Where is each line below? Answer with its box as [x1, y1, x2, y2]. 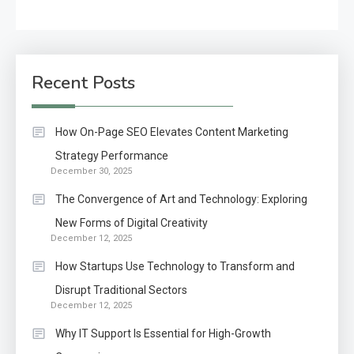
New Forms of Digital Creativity [55, 216, 208, 229]
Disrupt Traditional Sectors [55, 283, 187, 296]
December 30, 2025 [51, 165, 132, 176]
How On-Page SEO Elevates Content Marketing [55, 125, 288, 138]
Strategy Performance [55, 149, 168, 162]
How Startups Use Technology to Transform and [55, 259, 295, 273]
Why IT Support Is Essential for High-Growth [55, 326, 271, 340]
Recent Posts [32, 70, 135, 95]
